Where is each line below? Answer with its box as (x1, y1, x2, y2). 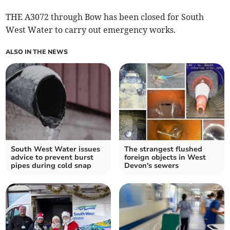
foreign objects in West (124, 152, 206, 163)
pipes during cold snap (11, 161, 92, 171)
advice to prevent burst (11, 152, 94, 163)
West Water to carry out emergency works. (6, 25, 176, 35)
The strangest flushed (124, 144, 202, 155)
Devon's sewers (124, 161, 179, 171)
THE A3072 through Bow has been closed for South (6, 12, 204, 23)
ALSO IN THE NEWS (6, 48, 68, 56)
